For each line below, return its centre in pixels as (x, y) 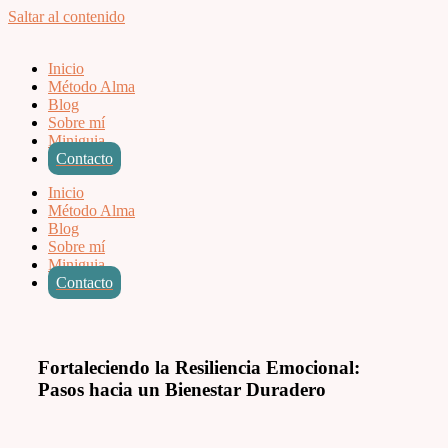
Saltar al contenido (66, 16)
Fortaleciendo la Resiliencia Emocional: (199, 367)
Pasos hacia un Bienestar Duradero (182, 389)
